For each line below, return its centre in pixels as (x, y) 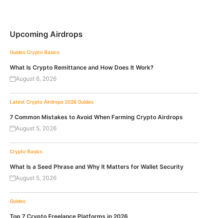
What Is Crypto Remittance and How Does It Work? (82, 68)
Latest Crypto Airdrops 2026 (43, 102)
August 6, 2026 (36, 79)
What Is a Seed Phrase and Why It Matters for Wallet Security (97, 167)
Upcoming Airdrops (46, 34)
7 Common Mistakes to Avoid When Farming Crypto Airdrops (96, 117)
